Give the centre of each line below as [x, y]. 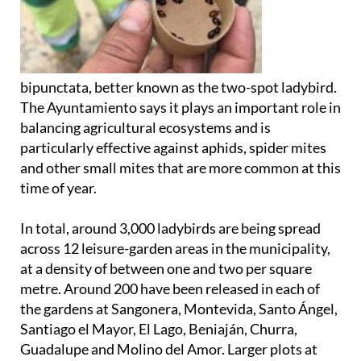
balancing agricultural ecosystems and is [145, 127]
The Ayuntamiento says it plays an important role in [180, 107]
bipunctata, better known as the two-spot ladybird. [178, 87]
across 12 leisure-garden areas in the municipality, [175, 248]
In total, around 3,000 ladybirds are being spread [170, 228]
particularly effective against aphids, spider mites [173, 147]
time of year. [58, 187]
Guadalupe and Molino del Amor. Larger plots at [169, 349]
